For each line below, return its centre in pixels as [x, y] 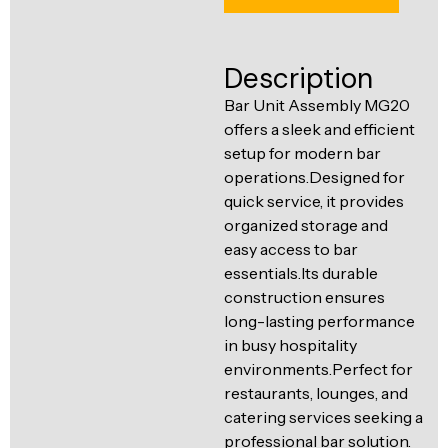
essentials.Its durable [301, 273]
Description [298, 78]
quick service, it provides [314, 201]
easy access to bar [291, 249]
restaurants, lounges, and [316, 393]
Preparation [125, 60]
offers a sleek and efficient [319, 129]
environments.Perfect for [318, 369]
